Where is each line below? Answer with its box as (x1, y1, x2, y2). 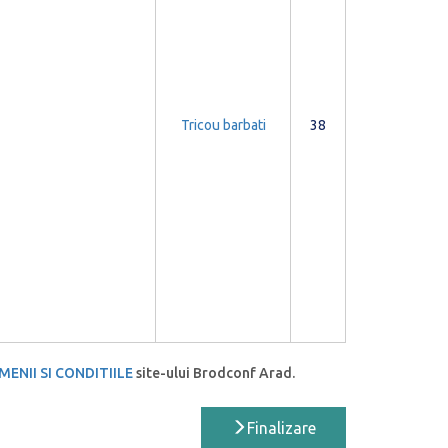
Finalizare (247, 419, 316, 438)
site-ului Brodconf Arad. (133, 365, 295, 382)
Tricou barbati (180, 117, 266, 134)
